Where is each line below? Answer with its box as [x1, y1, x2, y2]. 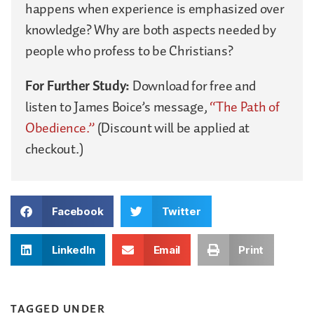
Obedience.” [25, 116, 95, 139]
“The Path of [210, 95, 280, 118]
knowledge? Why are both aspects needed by [25, 18, 276, 41]
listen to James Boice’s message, [25, 95, 210, 118]
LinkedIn [51, 243, 95, 257]
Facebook [51, 204, 104, 218]
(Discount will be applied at [95, 116, 250, 139]
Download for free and [132, 74, 257, 97]
